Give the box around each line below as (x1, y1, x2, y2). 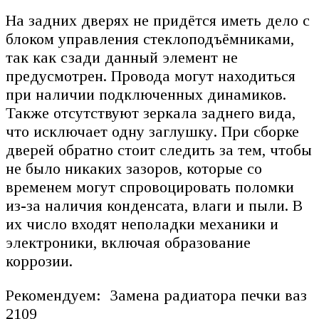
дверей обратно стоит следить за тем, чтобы (6, 140, 312, 159)
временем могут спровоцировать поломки (6, 177, 294, 196)
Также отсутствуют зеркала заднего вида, (6, 103, 296, 122)
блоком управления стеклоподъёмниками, (6, 29, 294, 48)
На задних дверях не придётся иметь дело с (6, 11, 310, 29)
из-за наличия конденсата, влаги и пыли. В (6, 196, 303, 214)
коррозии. (6, 251, 73, 270)
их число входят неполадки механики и (6, 214, 278, 233)
